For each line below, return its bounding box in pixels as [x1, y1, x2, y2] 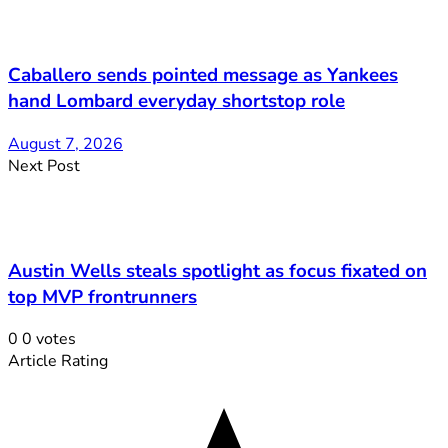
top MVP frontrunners [8, 283, 197, 310]
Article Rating [8, 350, 108, 373]
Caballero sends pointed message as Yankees [8, 62, 398, 89]
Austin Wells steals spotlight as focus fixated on [8, 257, 427, 284]
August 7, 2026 [8, 132, 123, 155]
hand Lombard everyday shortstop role [8, 88, 345, 115]
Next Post [8, 154, 80, 177]
